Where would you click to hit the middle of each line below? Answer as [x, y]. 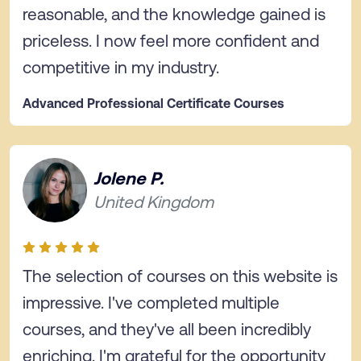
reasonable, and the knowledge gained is [174, 13]
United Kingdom [154, 201]
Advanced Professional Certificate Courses [154, 103]
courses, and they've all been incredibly [167, 328]
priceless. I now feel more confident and [171, 40]
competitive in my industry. [121, 66]
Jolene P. [129, 177]
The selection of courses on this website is [180, 275]
